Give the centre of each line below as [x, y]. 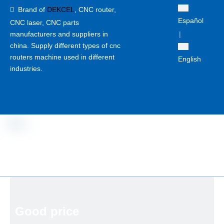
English [189, 59]
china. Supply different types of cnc [65, 45]
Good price [47, 211]
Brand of [30, 9]
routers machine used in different [62, 57]
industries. [26, 68]
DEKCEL [61, 9]
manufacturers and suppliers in [59, 34]
